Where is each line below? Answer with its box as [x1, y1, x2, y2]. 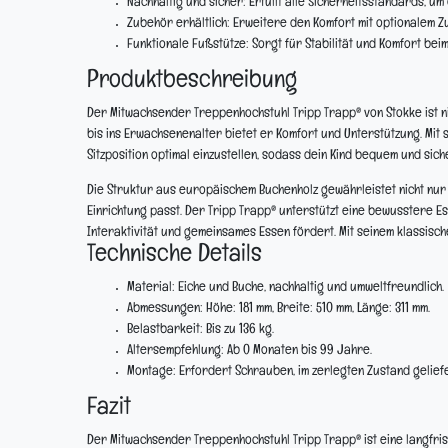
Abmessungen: [127, 304, 203, 314]
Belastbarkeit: [127, 325, 203, 335]
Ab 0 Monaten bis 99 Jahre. [224, 346, 372, 356]
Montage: [127, 367, 176, 377]
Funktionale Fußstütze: [127, 40, 249, 50]
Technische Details [87, 248, 262, 265]
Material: [127, 283, 175, 293]
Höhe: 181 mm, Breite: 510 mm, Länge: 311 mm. [203, 304, 430, 314]
